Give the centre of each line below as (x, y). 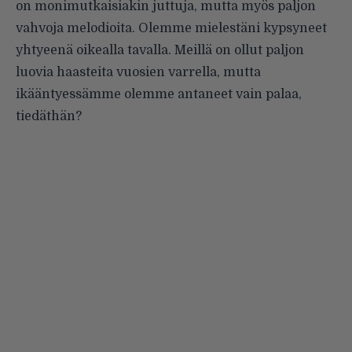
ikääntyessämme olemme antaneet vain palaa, (159, 95)
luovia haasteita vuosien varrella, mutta (138, 73)
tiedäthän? (49, 117)
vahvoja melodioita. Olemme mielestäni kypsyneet (171, 29)
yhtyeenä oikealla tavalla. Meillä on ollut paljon (160, 51)
